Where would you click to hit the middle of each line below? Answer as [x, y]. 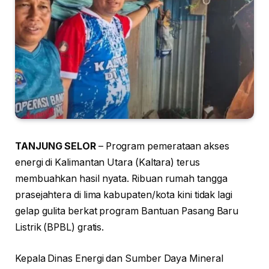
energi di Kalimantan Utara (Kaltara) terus [107, 163]
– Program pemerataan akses [162, 147]
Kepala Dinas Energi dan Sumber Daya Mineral [119, 258]
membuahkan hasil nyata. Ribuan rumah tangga [121, 179]
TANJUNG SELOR [56, 147]
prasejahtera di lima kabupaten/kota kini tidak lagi [124, 195]
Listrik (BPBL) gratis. [60, 228]
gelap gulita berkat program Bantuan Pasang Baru [127, 211]
